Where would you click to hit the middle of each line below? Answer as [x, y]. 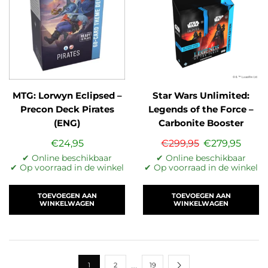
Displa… [201, 137]
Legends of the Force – [201, 110]
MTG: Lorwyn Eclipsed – [67, 96]
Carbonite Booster [201, 124]
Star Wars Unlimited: [201, 96]
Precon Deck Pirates [67, 110]
